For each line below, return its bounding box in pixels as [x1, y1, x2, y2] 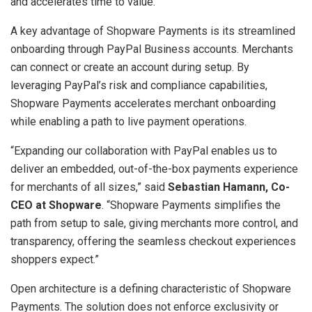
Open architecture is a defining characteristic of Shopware [10, 281, 291, 295]
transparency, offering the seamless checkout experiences [10, 234, 296, 248]
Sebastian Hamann [168, 180, 265, 194]
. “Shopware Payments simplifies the [102, 198, 281, 212]
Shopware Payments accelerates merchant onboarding [10, 96, 276, 110]
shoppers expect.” [10, 252, 99, 266]
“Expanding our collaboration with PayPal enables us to [10, 143, 277, 157]
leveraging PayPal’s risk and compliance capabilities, [10, 78, 267, 92]
